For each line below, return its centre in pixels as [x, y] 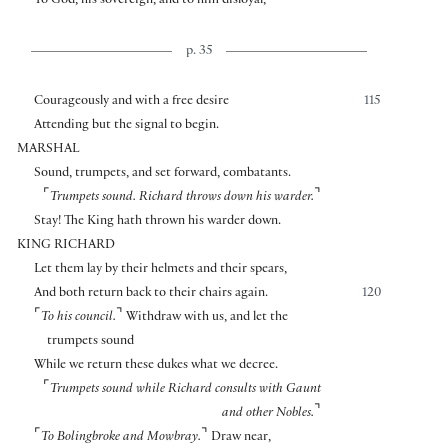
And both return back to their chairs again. [150, 294]
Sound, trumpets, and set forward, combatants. [162, 174]
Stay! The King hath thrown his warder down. [157, 222]
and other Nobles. [268, 414]
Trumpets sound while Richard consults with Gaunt [185, 390]
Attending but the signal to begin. [126, 126]
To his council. [78, 318]
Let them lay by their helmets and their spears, [160, 270]
